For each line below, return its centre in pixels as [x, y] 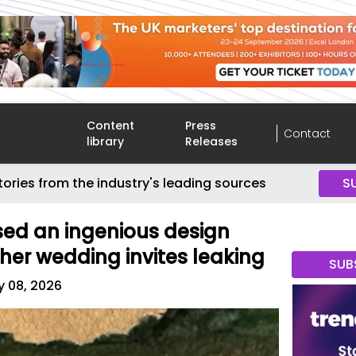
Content [111, 126]
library [106, 141]
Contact [307, 133]
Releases [212, 141]
